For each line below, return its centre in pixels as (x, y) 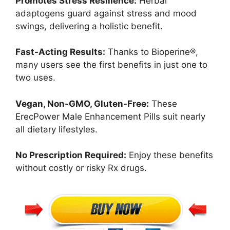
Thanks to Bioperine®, (152, 52)
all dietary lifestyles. (56, 129)
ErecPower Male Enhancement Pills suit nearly (110, 116)
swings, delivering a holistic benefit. (89, 26)
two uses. (35, 78)
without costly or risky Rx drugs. (81, 168)
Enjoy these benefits (170, 155)
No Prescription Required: (71, 155)
